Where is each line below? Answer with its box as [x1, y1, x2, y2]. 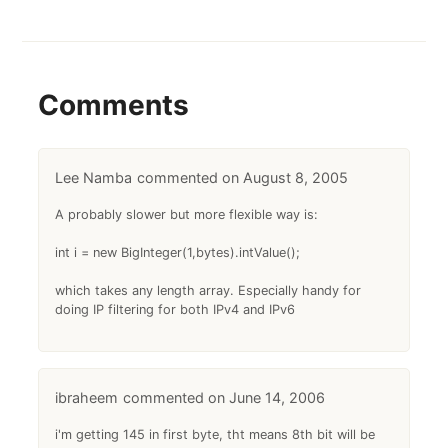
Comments [38, 87, 190, 122]
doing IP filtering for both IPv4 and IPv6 [55, 301, 296, 317]
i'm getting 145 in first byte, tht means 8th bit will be [55, 426, 376, 442]
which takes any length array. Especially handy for [55, 282, 362, 298]
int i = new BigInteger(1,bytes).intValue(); [55, 244, 301, 260]
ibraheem [55, 388, 119, 406]
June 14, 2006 [229, 388, 326, 406]
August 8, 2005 [243, 168, 349, 186]
